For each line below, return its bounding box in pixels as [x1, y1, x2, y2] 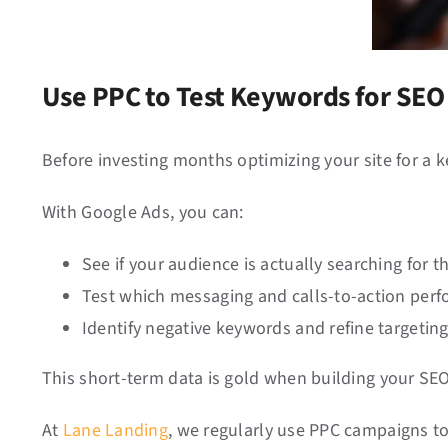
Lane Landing [62, 418, 169, 443]
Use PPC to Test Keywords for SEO [41, 77, 445, 117]
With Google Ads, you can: [41, 200, 244, 225]
